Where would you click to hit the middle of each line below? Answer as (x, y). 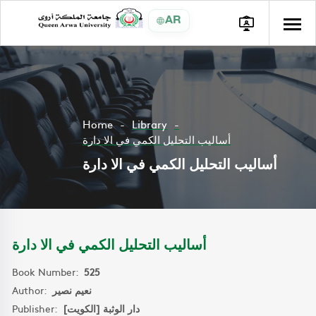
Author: (32, 290)
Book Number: (48, 272)
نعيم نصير (72, 290)
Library (150, 124)
